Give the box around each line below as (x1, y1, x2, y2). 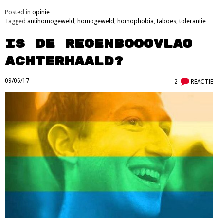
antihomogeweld (27, 18, 74, 25)
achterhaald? (5, 54, 124, 69)
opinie (32, 8, 50, 16)
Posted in (5, 8, 32, 16)
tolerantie (179, 18, 206, 25)
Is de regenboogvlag (5, 37, 192, 52)
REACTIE (189, 78, 213, 86)
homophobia (117, 18, 154, 25)
